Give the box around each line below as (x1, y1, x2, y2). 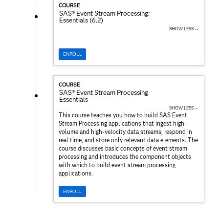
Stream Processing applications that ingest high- (59, 119, 187, 127)
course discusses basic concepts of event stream (59, 144, 187, 152)
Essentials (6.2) (59, 16, 103, 24)
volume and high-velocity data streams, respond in (59, 128, 192, 135)
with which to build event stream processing (59, 161, 175, 169)
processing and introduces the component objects (59, 153, 191, 160)
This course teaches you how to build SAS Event (59, 111, 187, 119)
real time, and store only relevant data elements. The (59, 136, 198, 144)
